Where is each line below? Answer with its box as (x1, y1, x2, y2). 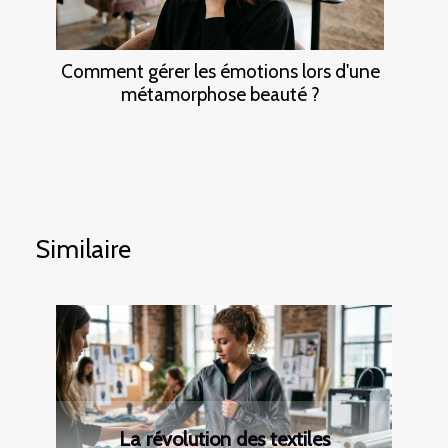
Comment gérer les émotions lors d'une (60, 59, 380, 84)
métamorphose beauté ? (120, 82, 320, 107)
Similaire (36, 234, 131, 265)
